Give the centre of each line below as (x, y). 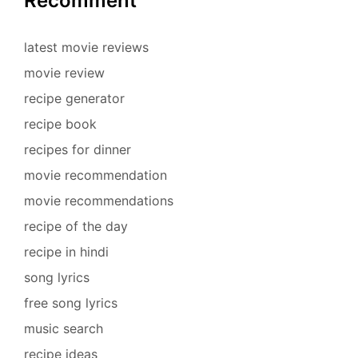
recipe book (60, 123)
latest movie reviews (86, 47)
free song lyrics (71, 302)
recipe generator (74, 98)
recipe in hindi (66, 251)
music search (64, 328)
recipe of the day (76, 226)
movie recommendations (99, 200)
